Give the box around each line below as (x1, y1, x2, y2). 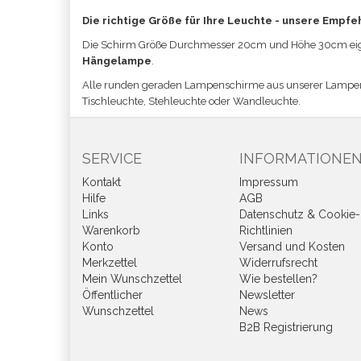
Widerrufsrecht (239, 256, 317, 269)
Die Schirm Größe (82, 39, 169, 51)
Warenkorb (82, 224, 140, 237)
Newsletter (239, 288, 295, 301)
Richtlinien (239, 224, 293, 237)
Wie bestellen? (239, 272, 317, 285)
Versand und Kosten (239, 240, 345, 253)
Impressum (239, 176, 298, 189)
